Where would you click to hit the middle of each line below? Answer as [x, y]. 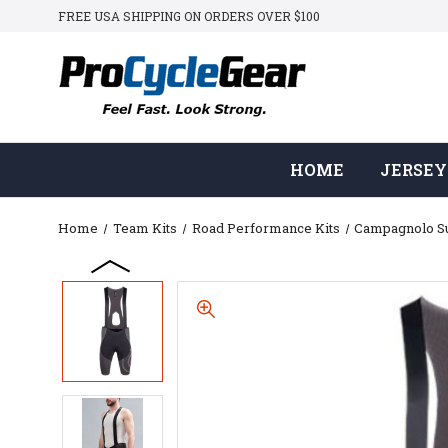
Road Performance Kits [265, 228]
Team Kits [144, 228]
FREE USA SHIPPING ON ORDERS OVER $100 [189, 16]
